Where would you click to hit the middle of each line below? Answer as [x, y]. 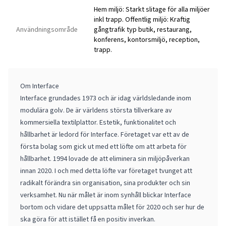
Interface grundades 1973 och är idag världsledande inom [106, 98]
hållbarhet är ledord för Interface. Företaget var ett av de [105, 134]
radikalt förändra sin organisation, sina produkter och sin [105, 183]
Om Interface [40, 86]
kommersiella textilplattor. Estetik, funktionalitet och [98, 122]
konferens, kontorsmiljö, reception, [147, 40]
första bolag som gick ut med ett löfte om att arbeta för [103, 147]
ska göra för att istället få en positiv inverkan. [88, 219]
